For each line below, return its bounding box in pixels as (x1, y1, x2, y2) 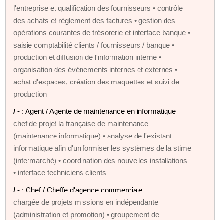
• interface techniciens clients (13, 168, 107, 177)
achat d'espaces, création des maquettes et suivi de (13, 77, 180, 86)
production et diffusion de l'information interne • (13, 53, 162, 61)
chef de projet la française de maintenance (13, 119, 149, 128)
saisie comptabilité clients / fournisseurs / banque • (13, 40, 175, 49)
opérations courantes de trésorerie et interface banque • (13, 28, 191, 37)
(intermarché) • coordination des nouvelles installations (13, 156, 188, 165)
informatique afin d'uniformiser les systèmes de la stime (13, 143, 192, 152)
